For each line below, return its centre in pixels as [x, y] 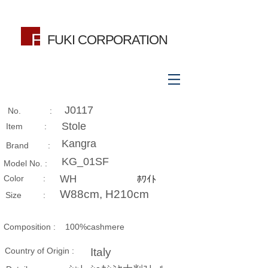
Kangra [79, 144]
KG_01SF [85, 162]
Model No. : [25, 163]
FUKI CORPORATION [107, 40]
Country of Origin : [39, 251]
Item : [26, 126]
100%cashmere [95, 227]
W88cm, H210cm [104, 194]
